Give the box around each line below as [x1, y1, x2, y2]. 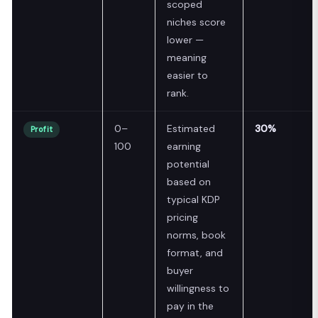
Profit [31, 124, 53, 134]
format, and [167, 246, 223, 259]
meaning [167, 50, 207, 64]
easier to [167, 68, 208, 82]
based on [167, 175, 211, 188]
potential [167, 157, 209, 170]
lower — [167, 33, 204, 46]
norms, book [167, 228, 226, 241]
